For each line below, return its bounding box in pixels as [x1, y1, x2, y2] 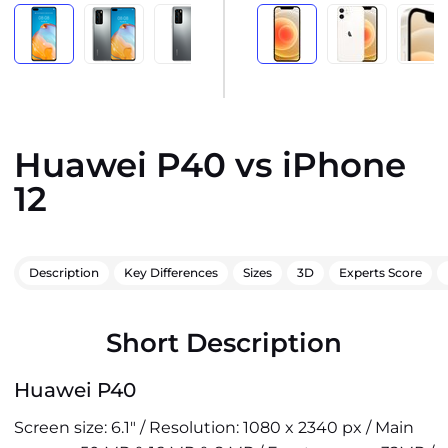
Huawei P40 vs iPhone [14, 144, 406, 186]
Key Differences [124, 265, 218, 280]
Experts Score [339, 265, 422, 280]
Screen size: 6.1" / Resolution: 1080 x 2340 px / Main [14, 418, 414, 437]
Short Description [106, 327, 342, 359]
